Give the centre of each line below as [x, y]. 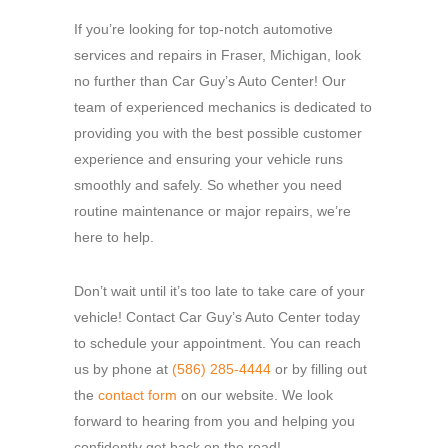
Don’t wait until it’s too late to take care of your [219, 290]
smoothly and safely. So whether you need [208, 184]
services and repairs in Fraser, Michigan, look [217, 54]
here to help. [114, 236]
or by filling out [319, 368]
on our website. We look [255, 394]
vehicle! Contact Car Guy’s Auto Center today [217, 316]
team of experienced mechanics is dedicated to [223, 106]
